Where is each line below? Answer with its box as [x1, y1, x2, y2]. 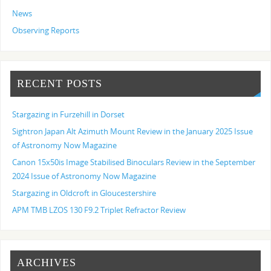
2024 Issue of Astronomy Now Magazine [12, 171, 157, 181]
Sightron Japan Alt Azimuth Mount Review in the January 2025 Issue [12, 126, 253, 137]
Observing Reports [12, 25, 80, 36]
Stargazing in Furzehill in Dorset [12, 109, 125, 120]
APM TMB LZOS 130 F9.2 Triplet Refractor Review [12, 204, 186, 215]
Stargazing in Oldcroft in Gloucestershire [12, 188, 157, 198]
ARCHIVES [17, 256, 77, 269]
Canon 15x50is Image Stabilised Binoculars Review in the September [12, 157, 256, 168]
